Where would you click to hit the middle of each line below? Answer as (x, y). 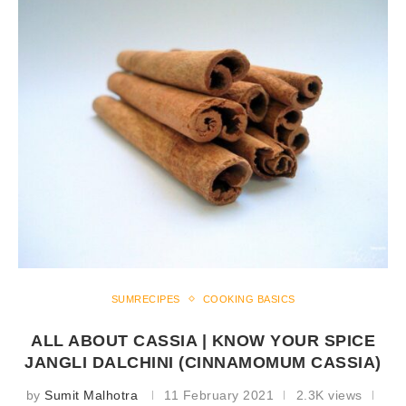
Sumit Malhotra (91, 395)
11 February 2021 (219, 395)
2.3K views (329, 395)
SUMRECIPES (145, 299)
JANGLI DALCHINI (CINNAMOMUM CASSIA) (203, 362)
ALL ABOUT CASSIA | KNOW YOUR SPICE (203, 340)
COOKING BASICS (249, 299)
